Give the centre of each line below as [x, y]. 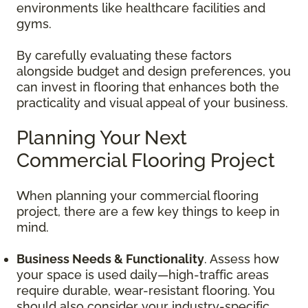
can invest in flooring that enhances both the [148, 87]
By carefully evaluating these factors [124, 55]
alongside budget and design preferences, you [154, 71]
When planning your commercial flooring [137, 195]
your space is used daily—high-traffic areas [143, 274]
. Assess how [242, 258]
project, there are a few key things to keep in [148, 211]
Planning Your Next [102, 137]
